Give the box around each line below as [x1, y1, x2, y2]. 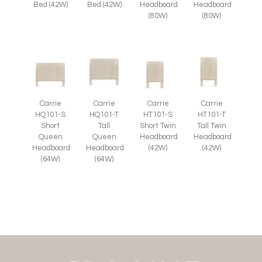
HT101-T [198, 111, 226, 119]
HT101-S [143, 111, 173, 119]
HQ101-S [35, 111, 65, 119]
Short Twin [140, 122, 176, 130]
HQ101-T [89, 111, 119, 119]
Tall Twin [197, 122, 226, 130]
